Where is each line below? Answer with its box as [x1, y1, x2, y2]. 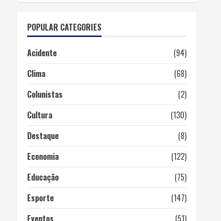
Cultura [27, 109, 52, 121]
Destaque [27, 130, 59, 142]
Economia [27, 150, 59, 162]
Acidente [27, 47, 57, 59]
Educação [27, 171, 59, 183]
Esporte [27, 192, 54, 204]
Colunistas [27, 88, 63, 100]
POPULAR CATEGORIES [27, 21, 102, 33]
